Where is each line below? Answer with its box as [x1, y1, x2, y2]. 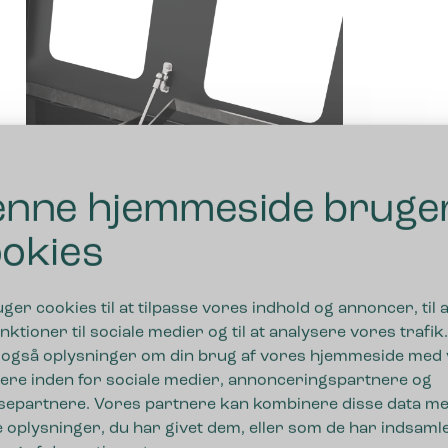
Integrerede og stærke [26, 319, 318, 347]
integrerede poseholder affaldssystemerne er [26, 417, 387, 434]
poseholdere [26, 348, 189, 376]
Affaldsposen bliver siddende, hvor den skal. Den [26, 393, 406, 410]
